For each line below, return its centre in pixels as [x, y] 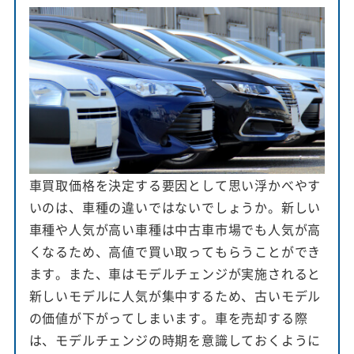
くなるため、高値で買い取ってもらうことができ [175, 251]
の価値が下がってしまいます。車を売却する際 [168, 317]
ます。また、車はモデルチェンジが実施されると [175, 273]
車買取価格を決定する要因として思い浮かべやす [175, 185]
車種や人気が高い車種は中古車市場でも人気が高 [175, 229]
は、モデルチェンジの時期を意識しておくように [175, 339]
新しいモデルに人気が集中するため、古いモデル [175, 295]
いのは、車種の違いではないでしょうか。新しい [175, 207]
